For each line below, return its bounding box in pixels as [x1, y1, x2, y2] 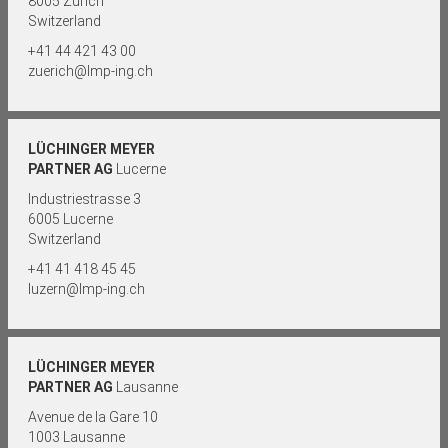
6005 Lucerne [28, 211, 113, 227]
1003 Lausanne [28, 429, 125, 445]
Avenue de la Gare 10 [28, 409, 158, 425]
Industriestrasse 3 [28, 191, 141, 207]
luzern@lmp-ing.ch [28, 281, 145, 297]
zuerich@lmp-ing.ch [28, 63, 153, 79]
